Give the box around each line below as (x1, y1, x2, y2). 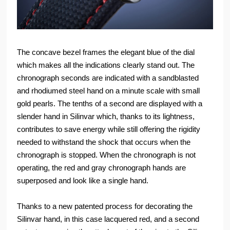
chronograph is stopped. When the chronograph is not (17, 150, 196, 159)
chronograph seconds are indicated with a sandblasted (17, 73, 199, 82)
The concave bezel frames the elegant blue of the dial (17, 47, 195, 56)
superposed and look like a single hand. (17, 176, 151, 185)
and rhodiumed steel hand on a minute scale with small (17, 86, 200, 95)
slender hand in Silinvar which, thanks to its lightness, (17, 111, 195, 121)
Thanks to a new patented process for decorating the (17, 201, 193, 210)
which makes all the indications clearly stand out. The (17, 60, 195, 69)
